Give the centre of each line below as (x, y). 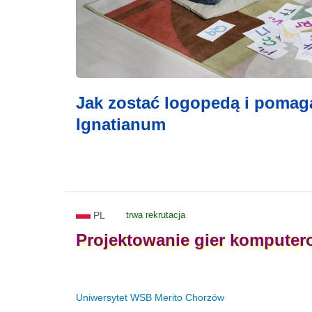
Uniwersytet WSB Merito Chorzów (150, 298)
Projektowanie (133, 240)
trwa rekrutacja (156, 214)
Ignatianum (121, 124)
